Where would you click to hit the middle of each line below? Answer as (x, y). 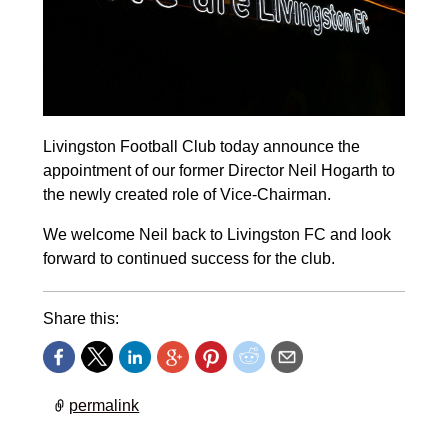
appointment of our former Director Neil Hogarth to (218, 171)
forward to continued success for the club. (188, 259)
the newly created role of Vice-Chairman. (186, 195)
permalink (104, 405)
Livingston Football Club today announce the (201, 147)
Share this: (80, 319)
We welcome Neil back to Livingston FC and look (216, 235)
